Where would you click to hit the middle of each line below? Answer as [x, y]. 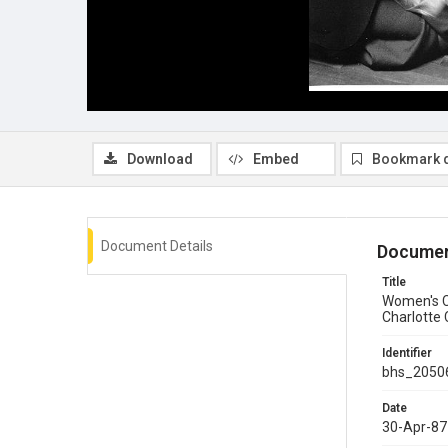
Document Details [157, 245]
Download [160, 158]
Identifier [407, 352]
